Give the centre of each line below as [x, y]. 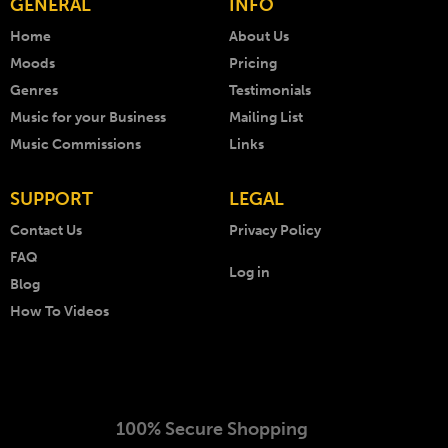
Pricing [253, 64]
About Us [259, 37]
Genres [34, 91]
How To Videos [59, 312]
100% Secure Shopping [211, 429]
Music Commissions [75, 145]
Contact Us [46, 231]
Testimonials [270, 91]
